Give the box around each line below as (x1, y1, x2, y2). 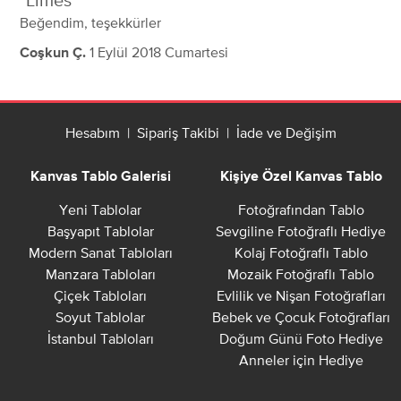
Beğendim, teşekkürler (20, 14, 161, 31)
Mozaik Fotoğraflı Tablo (227, 266, 374, 283)
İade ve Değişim (235, 124, 337, 141)
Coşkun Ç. (20, 47, 86, 62)
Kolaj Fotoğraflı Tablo (234, 244, 368, 261)
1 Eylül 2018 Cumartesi (90, 44, 228, 61)
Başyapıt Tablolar (47, 223, 154, 240)
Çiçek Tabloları (54, 287, 147, 304)
